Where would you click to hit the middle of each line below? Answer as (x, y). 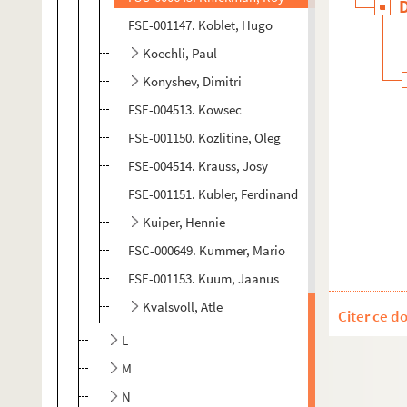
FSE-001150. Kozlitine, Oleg (204, 138)
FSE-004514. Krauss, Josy (198, 166)
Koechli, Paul (180, 53)
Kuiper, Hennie (184, 222)
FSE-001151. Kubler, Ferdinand (213, 194)
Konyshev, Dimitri (192, 81)
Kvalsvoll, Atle (183, 307)
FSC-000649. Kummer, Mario (207, 250)
